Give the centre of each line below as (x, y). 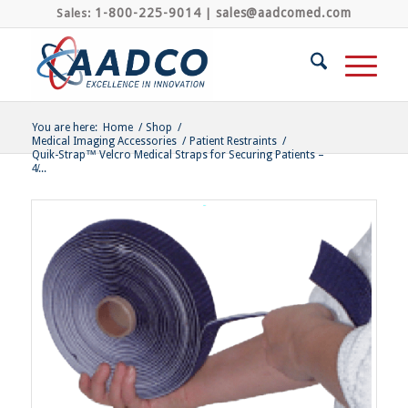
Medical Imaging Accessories (104, 141)
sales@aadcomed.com (284, 13)
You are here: (64, 127)
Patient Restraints (233, 141)
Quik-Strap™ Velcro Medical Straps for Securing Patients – (178, 155)
